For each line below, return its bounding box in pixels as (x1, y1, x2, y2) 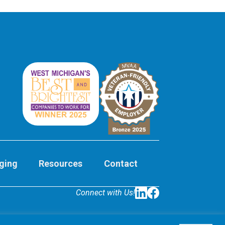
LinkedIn (134, 199, 165, 209)
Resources (39, 158, 83, 169)
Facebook (146, 199, 181, 209)
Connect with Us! (75, 187, 135, 197)
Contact (104, 158, 138, 169)
